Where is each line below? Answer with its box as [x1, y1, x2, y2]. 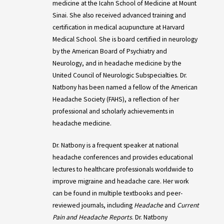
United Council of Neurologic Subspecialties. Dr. [52, 71, 187, 79]
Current [176, 201, 199, 209]
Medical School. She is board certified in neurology [52, 35, 197, 43]
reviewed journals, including [52, 201, 134, 209]
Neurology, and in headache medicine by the [52, 59, 181, 67]
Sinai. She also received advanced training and [52, 11, 186, 19]
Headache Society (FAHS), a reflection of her [52, 95, 179, 103]
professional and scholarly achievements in [52, 107, 174, 115]
